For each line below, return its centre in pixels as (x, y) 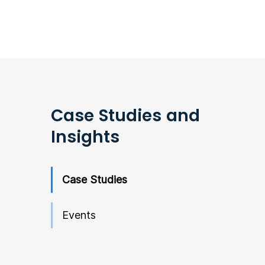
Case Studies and (125, 116)
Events (79, 215)
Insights (85, 137)
